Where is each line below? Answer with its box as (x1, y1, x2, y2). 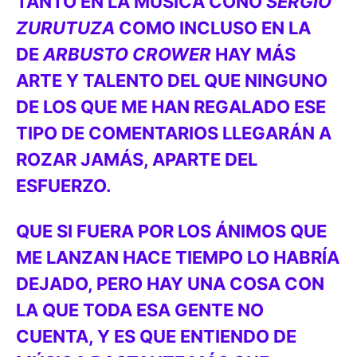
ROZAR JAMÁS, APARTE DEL (16, 149, 257, 170)
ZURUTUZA (16, 18, 115, 38)
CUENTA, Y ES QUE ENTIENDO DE (16, 326, 296, 347)
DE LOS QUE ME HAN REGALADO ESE (16, 96, 326, 117)
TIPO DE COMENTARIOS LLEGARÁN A (16, 123, 331, 143)
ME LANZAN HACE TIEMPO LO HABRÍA (16, 247, 339, 268)
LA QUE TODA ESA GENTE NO (16, 300, 264, 320)
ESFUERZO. (16, 175, 112, 196)
